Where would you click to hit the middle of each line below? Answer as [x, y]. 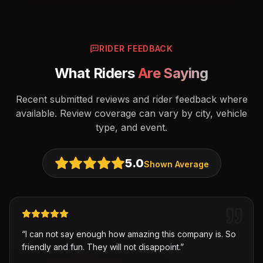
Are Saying [173, 73]
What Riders [96, 73]
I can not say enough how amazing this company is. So [131, 234]
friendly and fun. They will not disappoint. [101, 247]
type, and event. [131, 127]
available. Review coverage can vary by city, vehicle [131, 113]
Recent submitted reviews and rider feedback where [131, 99]
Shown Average [176, 164]
